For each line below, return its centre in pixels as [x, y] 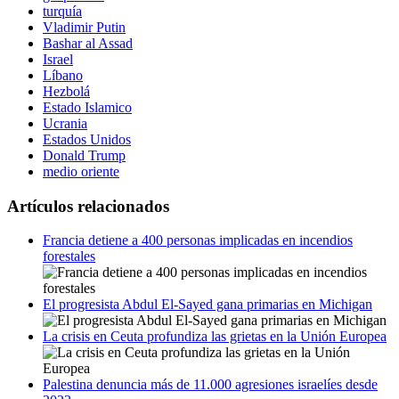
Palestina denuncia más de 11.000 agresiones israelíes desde [210, 385]
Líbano [63, 75]
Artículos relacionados [88, 206]
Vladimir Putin [84, 27]
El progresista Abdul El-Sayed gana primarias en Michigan [208, 305]
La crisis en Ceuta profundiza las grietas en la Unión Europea [215, 337]
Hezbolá [66, 91]
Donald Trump [84, 155]
